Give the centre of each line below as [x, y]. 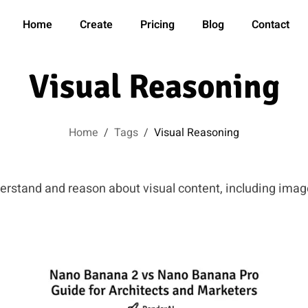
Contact [271, 25]
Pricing [157, 25]
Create [96, 25]
